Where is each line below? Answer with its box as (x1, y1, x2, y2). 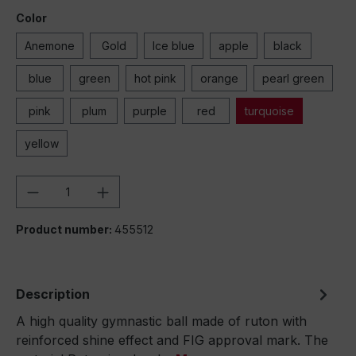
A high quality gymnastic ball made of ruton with (16, 313, 307, 329)
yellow (25, 137, 59, 150)
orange (200, 72, 238, 85)
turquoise (245, 104, 294, 118)
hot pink (134, 72, 176, 85)
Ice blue (153, 39, 195, 52)
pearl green (262, 72, 324, 85)
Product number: (16, 222, 114, 236)
